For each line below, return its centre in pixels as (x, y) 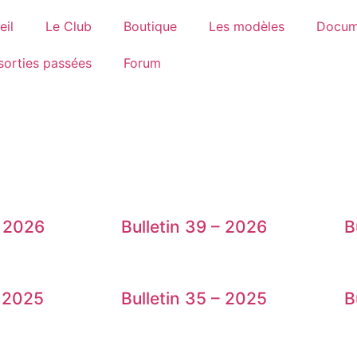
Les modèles (246, 26)
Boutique (150, 26)
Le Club (68, 26)
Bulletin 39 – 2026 (194, 227)
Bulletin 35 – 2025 (194, 299)
